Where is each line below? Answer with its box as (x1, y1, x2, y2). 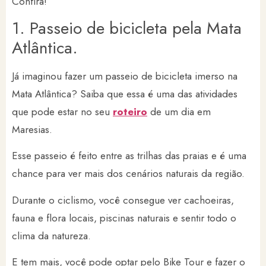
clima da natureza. (12, 228, 94, 243)
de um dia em (147, 104, 211, 119)
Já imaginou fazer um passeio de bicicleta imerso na (12, 68, 237, 83)
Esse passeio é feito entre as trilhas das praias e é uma (12, 148, 246, 163)
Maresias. (12, 122, 55, 137)
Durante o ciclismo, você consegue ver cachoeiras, (12, 192, 234, 207)
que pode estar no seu (12, 104, 113, 119)
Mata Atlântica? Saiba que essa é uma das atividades (12, 86, 237, 101)
